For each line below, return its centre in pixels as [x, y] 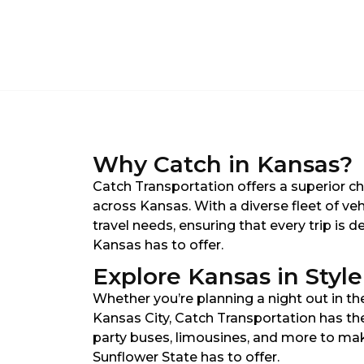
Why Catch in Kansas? [223, 164]
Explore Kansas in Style [227, 276]
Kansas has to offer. [158, 245]
